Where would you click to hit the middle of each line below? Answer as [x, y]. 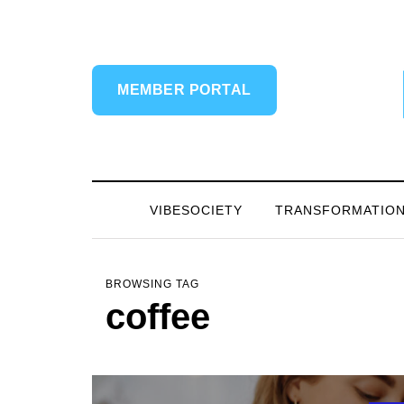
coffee [158, 317]
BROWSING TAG [152, 284]
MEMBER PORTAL [184, 90]
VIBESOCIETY [196, 210]
